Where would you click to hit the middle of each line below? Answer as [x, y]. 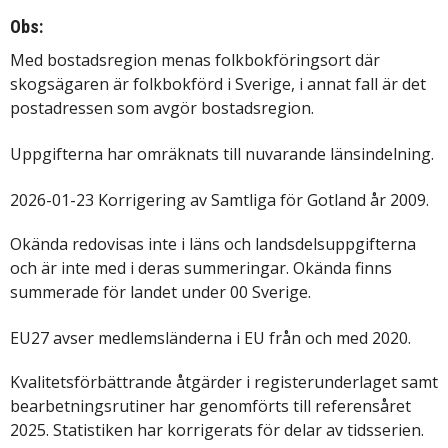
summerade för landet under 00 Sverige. [160, 292]
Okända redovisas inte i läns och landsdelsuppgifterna [213, 244]
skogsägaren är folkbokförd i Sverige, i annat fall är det [218, 84]
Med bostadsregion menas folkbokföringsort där [195, 60]
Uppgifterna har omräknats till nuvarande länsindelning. [222, 154]
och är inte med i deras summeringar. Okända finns [201, 268]
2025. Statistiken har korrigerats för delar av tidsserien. [217, 430]
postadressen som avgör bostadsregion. [162, 108]
